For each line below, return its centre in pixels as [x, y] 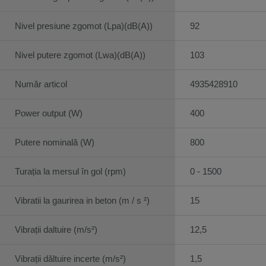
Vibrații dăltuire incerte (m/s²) [70, 258]
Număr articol [41, 84]
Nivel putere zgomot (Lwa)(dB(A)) [80, 55]
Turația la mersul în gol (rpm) [70, 171]
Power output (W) [49, 113]
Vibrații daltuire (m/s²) [56, 229]
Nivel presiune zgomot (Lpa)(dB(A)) [84, 26]
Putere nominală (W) [55, 142]
